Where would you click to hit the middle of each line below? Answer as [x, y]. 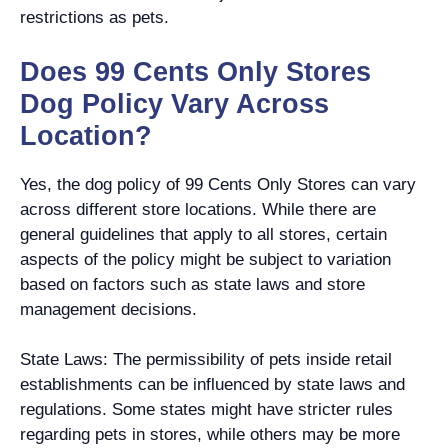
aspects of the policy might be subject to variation [205, 259]
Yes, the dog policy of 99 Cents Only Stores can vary [218, 184]
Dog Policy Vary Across [174, 103]
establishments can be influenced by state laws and [212, 384]
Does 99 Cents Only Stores [195, 71]
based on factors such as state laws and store [192, 284]
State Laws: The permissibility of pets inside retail [206, 359]
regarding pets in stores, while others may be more [210, 434]
